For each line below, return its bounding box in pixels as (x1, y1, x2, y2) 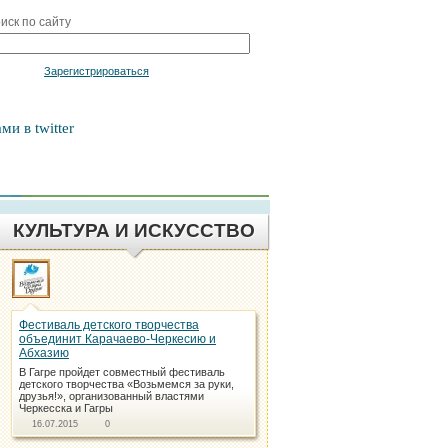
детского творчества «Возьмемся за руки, (19, 378, 234, 390)
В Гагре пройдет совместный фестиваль (19, 366, 225, 378)
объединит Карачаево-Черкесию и (19, 332, 216, 346)
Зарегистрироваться (44, 65, 149, 78)
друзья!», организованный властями (19, 390, 204, 402)
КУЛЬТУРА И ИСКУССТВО (13, 220, 255, 241)
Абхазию (19, 346, 69, 360)
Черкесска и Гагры (19, 402, 113, 414)
